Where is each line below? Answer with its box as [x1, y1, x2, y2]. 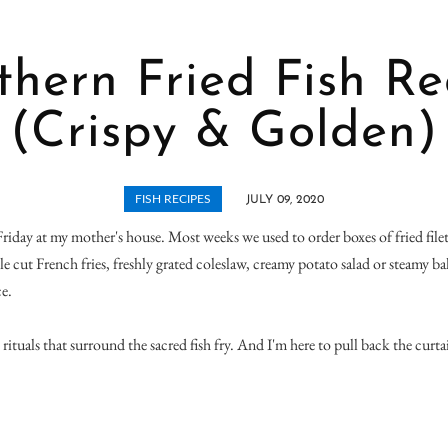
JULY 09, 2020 [246, 193, 324, 206]
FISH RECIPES [135, 192, 211, 205]
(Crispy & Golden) [10, 107, 438, 159]
